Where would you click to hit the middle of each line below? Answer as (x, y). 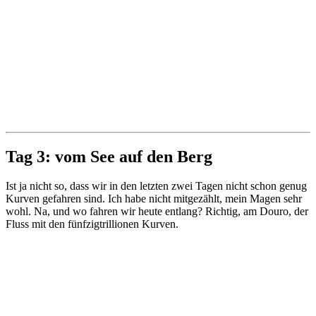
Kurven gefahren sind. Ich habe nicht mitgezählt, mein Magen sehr (154, 199)
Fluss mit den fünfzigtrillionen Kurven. (92, 224)
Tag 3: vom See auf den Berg (109, 156)
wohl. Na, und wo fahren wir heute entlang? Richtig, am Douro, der (157, 212)
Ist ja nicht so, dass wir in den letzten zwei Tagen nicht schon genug (156, 186)
